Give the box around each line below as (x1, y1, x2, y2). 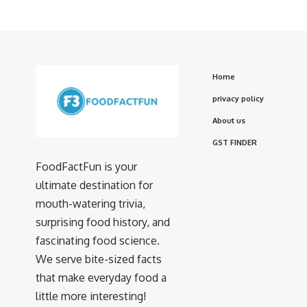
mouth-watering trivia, (36, 197, 145, 211)
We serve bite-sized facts (36, 252, 162, 267)
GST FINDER (212, 137, 257, 147)
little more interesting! (36, 289, 146, 304)
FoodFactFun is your (36, 160, 137, 174)
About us (212, 115, 245, 125)
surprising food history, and (36, 215, 170, 230)
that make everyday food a (36, 271, 167, 285)
